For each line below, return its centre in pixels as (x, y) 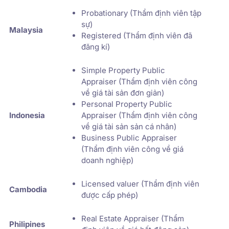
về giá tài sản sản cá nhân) (129, 126)
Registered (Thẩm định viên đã (137, 35)
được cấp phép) (110, 195)
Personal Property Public (127, 104)
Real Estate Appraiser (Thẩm (133, 218)
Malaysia (26, 30)
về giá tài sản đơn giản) (123, 93)
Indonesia (27, 115)
